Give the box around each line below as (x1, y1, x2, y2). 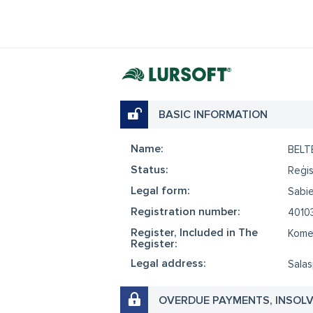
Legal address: (131, 256, 206, 270)
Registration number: (131, 205, 240, 219)
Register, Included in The (131, 226, 258, 240)
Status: (131, 163, 168, 177)
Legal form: (131, 184, 190, 198)
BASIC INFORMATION (159, 108, 268, 122)
